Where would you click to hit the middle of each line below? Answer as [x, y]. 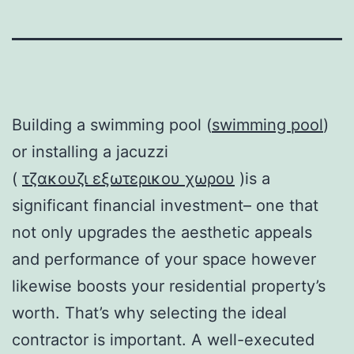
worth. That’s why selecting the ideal [149, 313]
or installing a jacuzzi [90, 151]
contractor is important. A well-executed [163, 339]
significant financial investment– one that [165, 205]
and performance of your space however [164, 259]
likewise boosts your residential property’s [169, 286]
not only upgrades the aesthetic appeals [162, 232]
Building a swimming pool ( [112, 124]
